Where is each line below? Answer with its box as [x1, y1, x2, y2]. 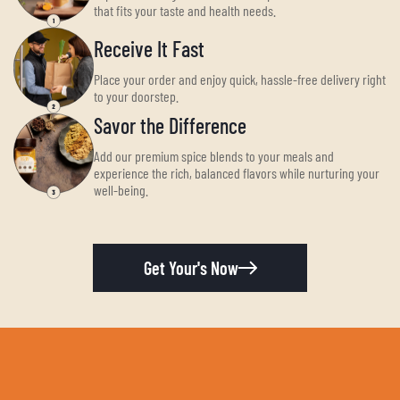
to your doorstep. [94, 87, 179, 104]
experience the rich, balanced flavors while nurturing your [94, 164, 379, 182]
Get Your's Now [143, 256, 238, 279]
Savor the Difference [94, 112, 246, 139]
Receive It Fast [94, 35, 204, 62]
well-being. [94, 181, 148, 199]
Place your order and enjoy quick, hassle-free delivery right [94, 70, 386, 87]
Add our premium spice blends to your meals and [94, 147, 334, 165]
